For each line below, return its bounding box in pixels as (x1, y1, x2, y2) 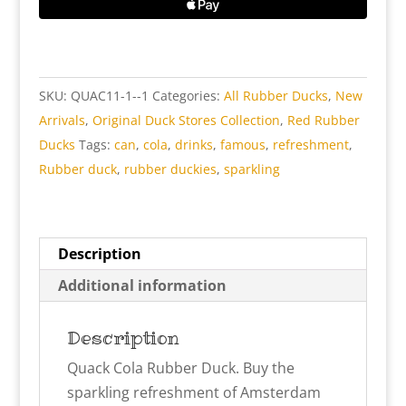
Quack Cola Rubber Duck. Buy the (66, 357, 295, 378)
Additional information (57, 275, 227, 295)
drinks (174, 135, 213, 153)
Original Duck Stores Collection (92, 111, 280, 129)
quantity (37, 15, 95, 36)
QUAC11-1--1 (70, 86, 149, 104)
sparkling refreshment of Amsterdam (66, 382, 321, 402)
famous (219, 135, 266, 153)
